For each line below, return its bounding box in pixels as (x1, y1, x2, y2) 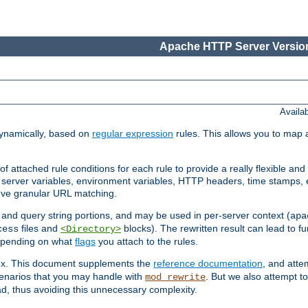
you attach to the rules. (96, 236, 198, 247)
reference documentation (153, 258, 263, 269)
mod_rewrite (145, 272, 206, 283)
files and (19, 223, 60, 234)
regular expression (92, 128, 173, 140)
